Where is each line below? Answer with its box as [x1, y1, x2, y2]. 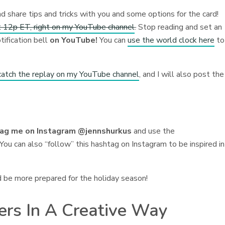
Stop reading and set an [136, 22, 222, 33]
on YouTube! [50, 35, 98, 46]
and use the [132, 126, 175, 137]
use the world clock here [128, 35, 215, 46]
